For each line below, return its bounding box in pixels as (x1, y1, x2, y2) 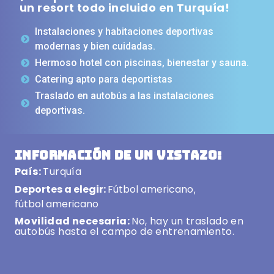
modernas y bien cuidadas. (34, 40, 155, 53)
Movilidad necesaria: (15, 214, 132, 229)
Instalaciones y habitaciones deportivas (34, 26, 213, 38)
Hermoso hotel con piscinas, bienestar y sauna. (34, 57, 249, 69)
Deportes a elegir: (15, 182, 108, 197)
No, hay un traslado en (131, 214, 244, 229)
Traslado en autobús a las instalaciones (34, 90, 214, 102)
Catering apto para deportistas (34, 73, 172, 86)
